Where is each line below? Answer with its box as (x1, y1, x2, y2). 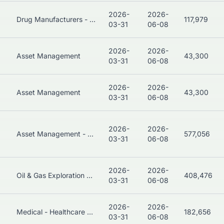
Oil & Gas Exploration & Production (86, 171, 92, 180)
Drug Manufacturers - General (89, 15, 95, 24)
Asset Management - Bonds (87, 129, 93, 138)
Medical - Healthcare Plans (87, 207, 93, 216)
